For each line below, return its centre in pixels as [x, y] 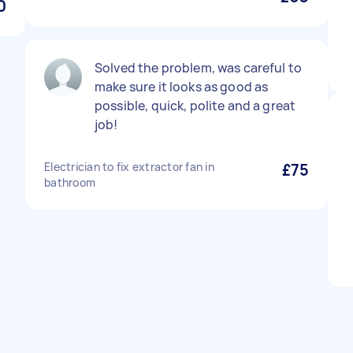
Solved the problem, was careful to [199, 68]
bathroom [70, 182]
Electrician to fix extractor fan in [129, 167]
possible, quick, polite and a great [195, 106]
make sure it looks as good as [182, 87]
